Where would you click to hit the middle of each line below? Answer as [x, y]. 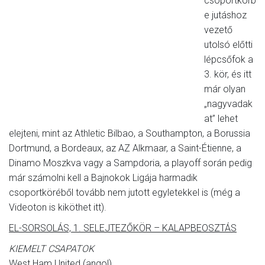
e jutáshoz [225, 15]
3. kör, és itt [228, 75]
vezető [218, 30]
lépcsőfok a [229, 60]
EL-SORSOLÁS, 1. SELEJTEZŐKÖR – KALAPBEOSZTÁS [123, 228]
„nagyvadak [228, 104]
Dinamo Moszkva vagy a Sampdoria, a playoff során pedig [130, 163]
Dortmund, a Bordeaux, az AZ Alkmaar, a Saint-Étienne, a [125, 148]
